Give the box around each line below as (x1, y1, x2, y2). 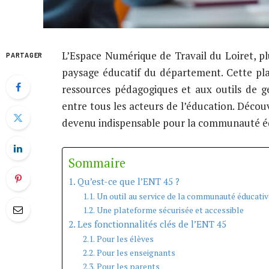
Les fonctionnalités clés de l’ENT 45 (77, 217, 227, 230)
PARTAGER (6, 50, 43, 59)
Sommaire (68, 154, 125, 171)
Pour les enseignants (96, 247, 175, 258)
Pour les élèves (96, 233, 154, 244)
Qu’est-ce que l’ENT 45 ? (77, 175, 180, 187)
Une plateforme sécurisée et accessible (96, 204, 244, 216)
